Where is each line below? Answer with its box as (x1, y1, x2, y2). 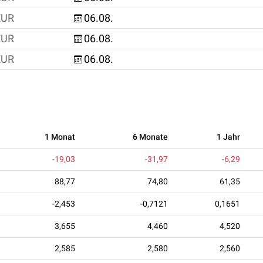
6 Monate (133, 131, 168, 141)
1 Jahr (217, 131, 240, 141)
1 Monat (45, 131, 75, 141)
